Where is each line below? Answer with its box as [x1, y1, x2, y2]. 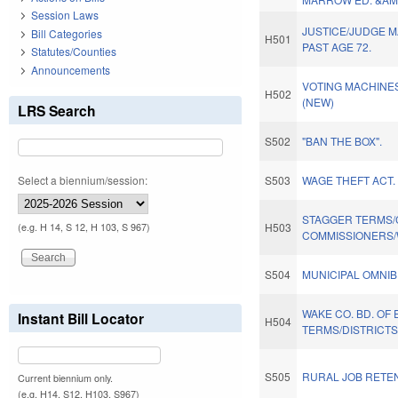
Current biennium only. [18, 370, 113, 385]
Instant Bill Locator [18, 307, 144, 329]
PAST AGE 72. [302, 39, 372, 55]
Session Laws [31, 7, 99, 23]
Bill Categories [31, 25, 102, 41]
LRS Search [18, 99, 96, 121]
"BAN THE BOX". [302, 133, 383, 149]
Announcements [31, 61, 110, 77]
